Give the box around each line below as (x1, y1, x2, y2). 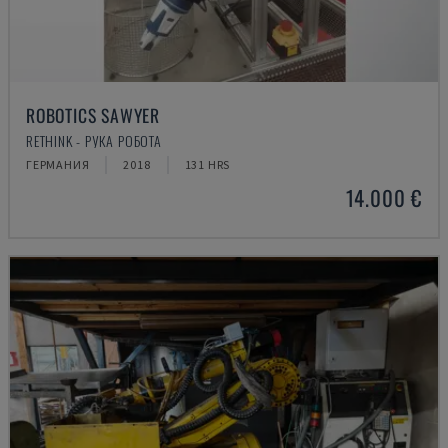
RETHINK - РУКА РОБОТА (26, 130, 162, 151)
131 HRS (184, 157, 231, 172)
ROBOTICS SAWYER (26, 102, 160, 128)
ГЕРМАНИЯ (26, 157, 90, 172)
